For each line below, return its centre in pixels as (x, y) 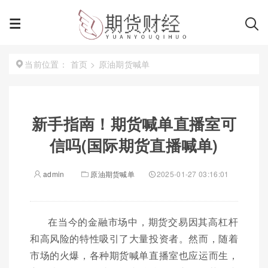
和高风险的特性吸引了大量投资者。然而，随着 (134, 238)
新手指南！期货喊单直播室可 (134, 124)
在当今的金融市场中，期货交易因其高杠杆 (143, 222)
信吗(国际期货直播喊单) (134, 145)
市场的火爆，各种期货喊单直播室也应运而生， (134, 255)
